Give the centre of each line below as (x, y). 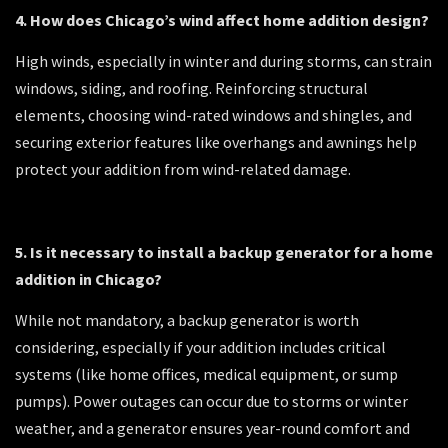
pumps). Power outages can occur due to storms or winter (211, 401)
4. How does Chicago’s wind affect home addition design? (222, 19)
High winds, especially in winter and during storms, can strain (223, 61)
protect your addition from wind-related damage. (183, 169)
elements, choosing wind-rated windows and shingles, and (213, 115)
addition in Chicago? (88, 279)
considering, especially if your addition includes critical (200, 347)
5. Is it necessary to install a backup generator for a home (224, 252)
